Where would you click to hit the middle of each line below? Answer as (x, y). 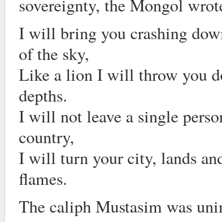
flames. (43, 178)
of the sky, (54, 54)
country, (47, 137)
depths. (43, 95)
